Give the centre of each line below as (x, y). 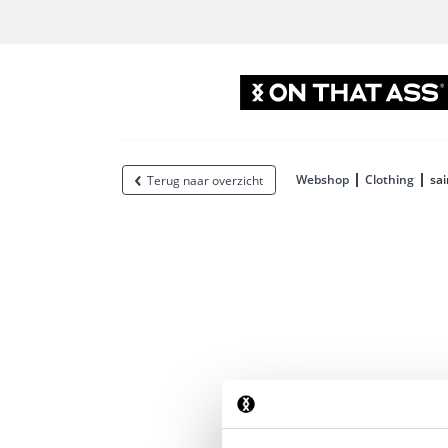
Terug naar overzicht (205, 180)
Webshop (322, 179)
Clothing (389, 179)
